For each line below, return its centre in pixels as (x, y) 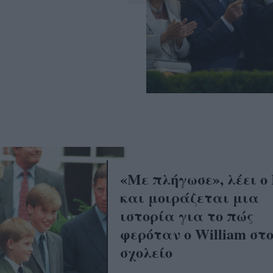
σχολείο (146, 252)
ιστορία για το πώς (186, 216)
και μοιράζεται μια (189, 197)
